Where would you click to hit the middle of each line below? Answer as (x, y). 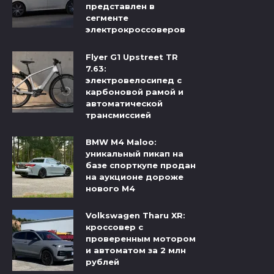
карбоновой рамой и (135, 91)
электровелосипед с (134, 80)
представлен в (120, 6)
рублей (102, 262)
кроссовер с (114, 227)
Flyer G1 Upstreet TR (132, 57)
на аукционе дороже (135, 176)
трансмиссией (118, 115)
